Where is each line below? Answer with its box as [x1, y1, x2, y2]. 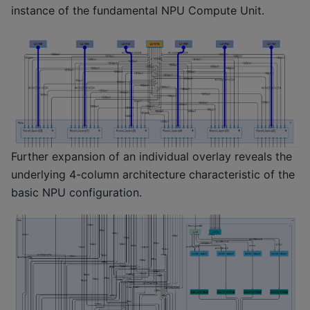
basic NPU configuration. [11, 185, 142, 200]
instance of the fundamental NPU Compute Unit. [11, 3, 264, 17]
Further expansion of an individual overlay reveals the [11, 149, 292, 164]
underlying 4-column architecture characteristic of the [11, 167, 295, 182]
